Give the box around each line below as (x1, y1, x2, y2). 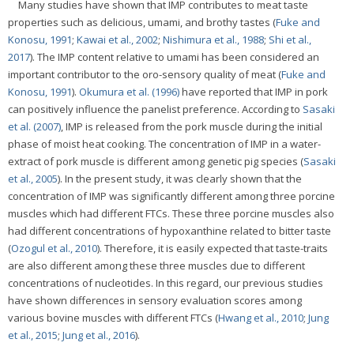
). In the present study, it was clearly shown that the (58, 171, 302, 186)
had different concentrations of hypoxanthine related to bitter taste (8, 223, 331, 238)
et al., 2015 (8, 327, 58, 342)
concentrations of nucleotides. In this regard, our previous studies (8, 275, 323, 290)
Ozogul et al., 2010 (11, 240, 97, 255)
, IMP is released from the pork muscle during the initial (61, 119, 322, 134)
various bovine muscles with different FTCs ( (8, 310, 218, 325)
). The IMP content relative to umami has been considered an (30, 49, 319, 64)
